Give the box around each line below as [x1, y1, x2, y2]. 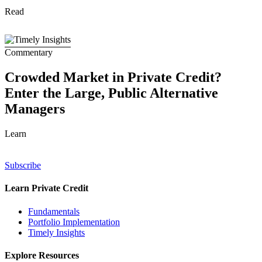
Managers [5, 101, 65, 117]
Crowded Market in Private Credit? [5, 70, 222, 85]
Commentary [5, 47, 53, 58]
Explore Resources [5, 250, 79, 260]
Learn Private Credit [5, 183, 88, 194]
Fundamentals [28, 206, 80, 216]
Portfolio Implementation [28, 216, 120, 227]
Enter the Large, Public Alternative [5, 85, 218, 101]
